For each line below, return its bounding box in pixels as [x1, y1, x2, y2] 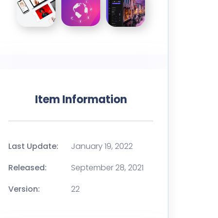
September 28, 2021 [71, 162, 144, 173]
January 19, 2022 [71, 140, 133, 152]
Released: [8, 162, 47, 173]
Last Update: [8, 140, 58, 152]
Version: [8, 183, 40, 195]
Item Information [35, 91, 127, 107]
